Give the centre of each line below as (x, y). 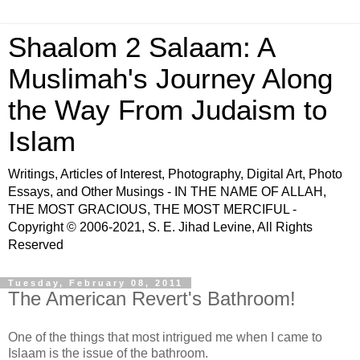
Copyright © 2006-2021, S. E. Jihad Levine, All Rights (160, 227)
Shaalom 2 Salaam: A (141, 47)
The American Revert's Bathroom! (152, 299)
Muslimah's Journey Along (170, 79)
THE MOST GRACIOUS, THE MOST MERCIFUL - (152, 209)
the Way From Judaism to (168, 110)
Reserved (36, 245)
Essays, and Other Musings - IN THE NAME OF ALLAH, (167, 192)
